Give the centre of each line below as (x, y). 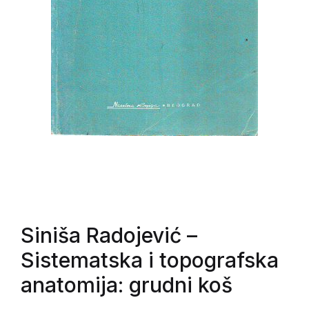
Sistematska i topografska (150, 260)
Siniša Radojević (101, 235)
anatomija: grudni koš (127, 285)
